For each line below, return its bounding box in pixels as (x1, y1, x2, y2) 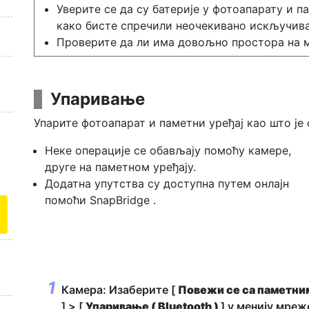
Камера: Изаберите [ (61, 283, 178, 297)
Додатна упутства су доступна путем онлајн (45, 177, 289, 190)
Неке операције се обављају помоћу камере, (45, 143, 291, 157)
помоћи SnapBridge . (45, 193, 156, 207)
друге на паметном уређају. (45, 160, 196, 174)
